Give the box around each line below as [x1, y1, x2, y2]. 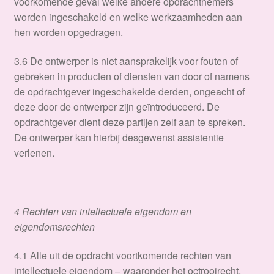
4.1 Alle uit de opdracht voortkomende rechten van [13, 248, 231, 263]
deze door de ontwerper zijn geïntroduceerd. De [13, 100, 220, 114]
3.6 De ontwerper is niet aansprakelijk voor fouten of [13, 54, 238, 68]
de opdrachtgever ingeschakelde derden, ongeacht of [13, 84, 245, 99]
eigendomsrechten [13, 219, 95, 234]
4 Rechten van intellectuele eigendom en [13, 204, 191, 218]
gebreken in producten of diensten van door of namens [13, 69, 250, 84]
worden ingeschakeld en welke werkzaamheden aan [13, 9, 242, 24]
